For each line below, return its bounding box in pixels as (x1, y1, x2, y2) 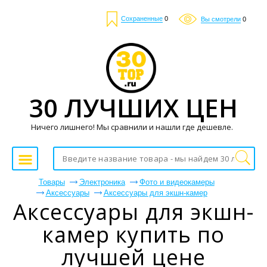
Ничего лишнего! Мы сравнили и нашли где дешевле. (31, 121, 233, 132)
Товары (38, 178, 65, 187)
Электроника (79, 178, 125, 187)
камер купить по (42, 220, 225, 249)
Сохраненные (121, 15, 163, 23)
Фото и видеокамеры (139, 178, 215, 187)
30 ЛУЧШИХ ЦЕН (29, 90, 238, 125)
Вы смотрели (201, 15, 241, 23)
